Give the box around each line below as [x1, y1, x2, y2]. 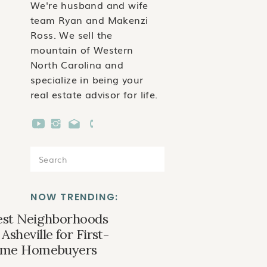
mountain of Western [30, 42, 133, 57]
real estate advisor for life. [30, 87, 158, 101]
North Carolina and [30, 57, 124, 72]
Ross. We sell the [30, 27, 113, 42]
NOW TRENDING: [30, 190, 119, 204]
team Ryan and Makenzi [30, 13, 148, 27]
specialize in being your [30, 72, 144, 86]
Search [38, 151, 64, 161]
